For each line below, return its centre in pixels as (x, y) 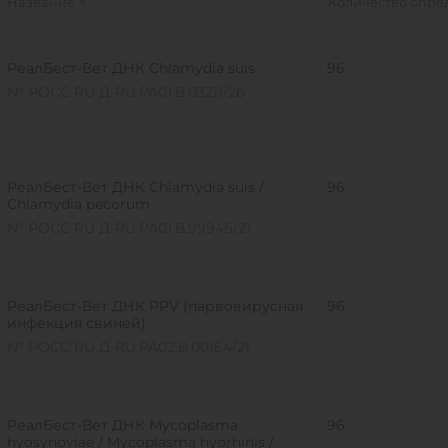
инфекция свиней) (76, 323)
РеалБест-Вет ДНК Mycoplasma (122, 425)
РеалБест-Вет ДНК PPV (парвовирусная (154, 306)
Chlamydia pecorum (78, 204)
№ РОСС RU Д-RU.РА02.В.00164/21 (128, 347)
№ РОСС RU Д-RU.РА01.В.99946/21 (128, 228)
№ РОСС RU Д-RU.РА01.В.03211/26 (125, 92)
